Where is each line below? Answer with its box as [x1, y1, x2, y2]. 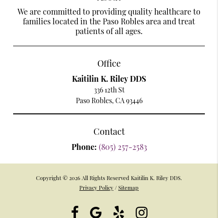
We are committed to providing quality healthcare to [18, 6, 200, 17]
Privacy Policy [79, 184, 113, 192]
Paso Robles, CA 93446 [75, 95, 143, 105]
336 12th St [93, 85, 125, 94]
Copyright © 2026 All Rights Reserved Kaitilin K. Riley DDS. [36, 174, 182, 182]
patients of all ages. [75, 25, 143, 36]
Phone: [71, 141, 99, 152]
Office [97, 56, 121, 69]
